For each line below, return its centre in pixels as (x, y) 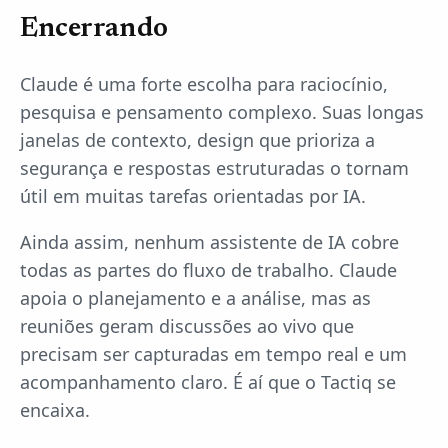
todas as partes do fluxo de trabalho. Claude (208, 270)
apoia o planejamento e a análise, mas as (195, 298)
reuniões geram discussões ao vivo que (187, 326)
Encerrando (94, 29)
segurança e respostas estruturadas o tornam (214, 168)
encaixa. (55, 410)
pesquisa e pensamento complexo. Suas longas (222, 112)
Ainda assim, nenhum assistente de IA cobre (209, 242)
